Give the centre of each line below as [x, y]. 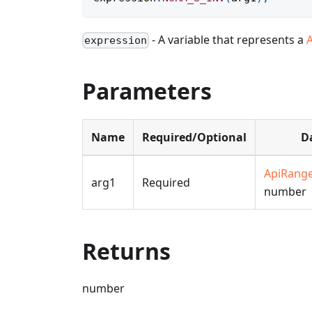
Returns [126, 251]
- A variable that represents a [228, 40]
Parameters [147, 91]
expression [116, 41]
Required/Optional [194, 138]
